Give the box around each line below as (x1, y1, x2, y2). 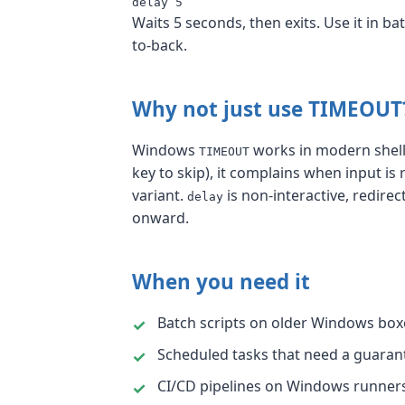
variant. (132, 185, 187, 205)
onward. (132, 208, 189, 228)
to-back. (132, 35, 187, 55)
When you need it (132, 268, 310, 296)
